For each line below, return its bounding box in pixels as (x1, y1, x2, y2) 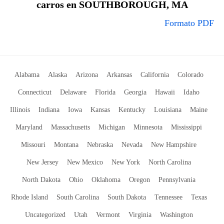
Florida (95, 88, 115, 96)
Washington (159, 211, 193, 218)
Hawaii (155, 88, 175, 96)
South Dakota (107, 193, 146, 201)
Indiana (38, 106, 59, 113)
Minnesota (133, 123, 162, 131)
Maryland (15, 123, 42, 131)
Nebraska (87, 141, 113, 148)
